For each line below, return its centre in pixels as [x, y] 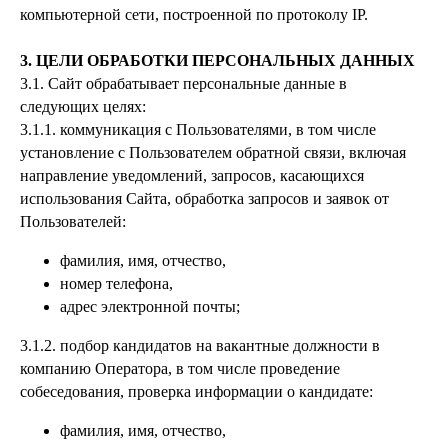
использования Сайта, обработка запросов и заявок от [204, 198]
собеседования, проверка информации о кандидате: [196, 391]
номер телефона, [116, 283]
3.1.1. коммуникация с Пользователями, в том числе [198, 129]
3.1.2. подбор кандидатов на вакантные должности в [200, 345]
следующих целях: [83, 106]
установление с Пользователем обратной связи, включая [213, 152]
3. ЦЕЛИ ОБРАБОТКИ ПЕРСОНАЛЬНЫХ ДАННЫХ [217, 60]
